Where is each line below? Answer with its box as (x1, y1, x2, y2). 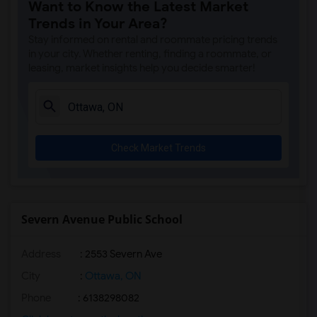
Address (21, 248, 61, 260)
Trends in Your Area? (28, 15, 168, 33)
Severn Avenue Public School (21, 212, 183, 227)
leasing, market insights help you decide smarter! (28, 62, 255, 74)
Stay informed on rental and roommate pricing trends (28, 33, 277, 46)
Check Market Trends (111, 142, 206, 154)
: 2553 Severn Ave (78, 248, 162, 260)
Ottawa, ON (83, 270, 142, 282)
